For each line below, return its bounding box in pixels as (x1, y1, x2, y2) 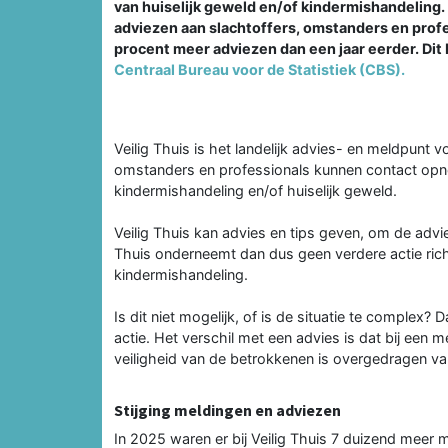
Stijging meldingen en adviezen (114, 399, 341, 420)
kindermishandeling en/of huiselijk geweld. (114, 181, 397, 199)
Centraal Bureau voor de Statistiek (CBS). (114, 60, 405, 78)
